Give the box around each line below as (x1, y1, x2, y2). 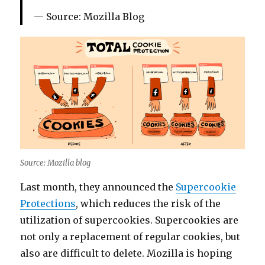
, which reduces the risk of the (76, 198, 221, 210)
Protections (20, 198, 76, 210)
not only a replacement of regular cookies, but (20, 231, 241, 243)
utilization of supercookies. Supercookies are (20, 214, 239, 227)
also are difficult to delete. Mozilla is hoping (20, 247, 232, 260)
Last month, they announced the (20, 181, 176, 193)
